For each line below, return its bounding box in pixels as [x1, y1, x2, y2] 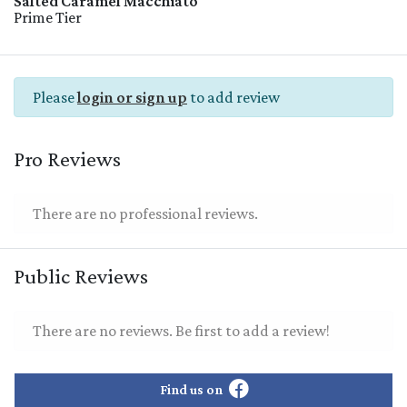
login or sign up [77, 88, 187, 107]
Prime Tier [14, 8, 82, 27]
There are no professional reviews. [33, 204, 258, 223]
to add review [187, 88, 280, 107]
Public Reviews [14, 263, 148, 289]
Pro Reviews [14, 146, 121, 172]
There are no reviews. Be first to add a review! [33, 322, 330, 341]
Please [33, 88, 77, 107]
